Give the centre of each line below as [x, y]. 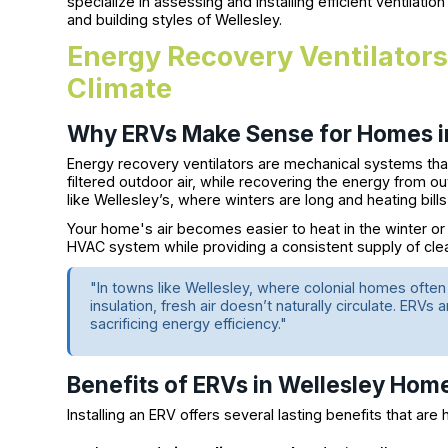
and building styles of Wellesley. [175, 20]
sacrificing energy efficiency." [189, 323]
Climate [123, 88]
